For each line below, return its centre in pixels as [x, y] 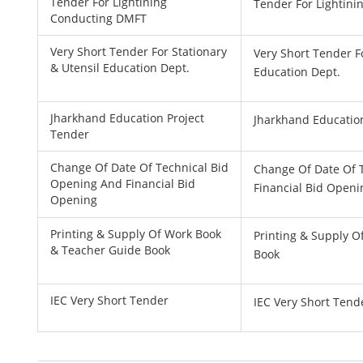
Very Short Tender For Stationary [139, 51]
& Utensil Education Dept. [120, 68]
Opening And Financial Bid [123, 184]
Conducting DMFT [99, 18]
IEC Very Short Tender [110, 300]
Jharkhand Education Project [128, 118]
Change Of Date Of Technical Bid [140, 167]
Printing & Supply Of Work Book [136, 234]
